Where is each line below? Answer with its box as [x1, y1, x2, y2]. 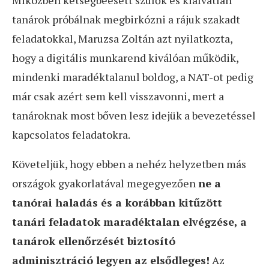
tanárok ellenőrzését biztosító [12, 234, 175, 248]
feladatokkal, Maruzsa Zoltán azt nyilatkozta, [12, 31, 232, 46]
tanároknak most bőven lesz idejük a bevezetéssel [12, 108, 256, 122]
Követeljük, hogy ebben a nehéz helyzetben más [12, 157, 246, 171]
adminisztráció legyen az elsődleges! [12, 253, 210, 267]
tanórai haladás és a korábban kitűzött [12, 195, 222, 210]
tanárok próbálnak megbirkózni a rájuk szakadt [12, 12, 240, 26]
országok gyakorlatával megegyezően [12, 176, 198, 190]
